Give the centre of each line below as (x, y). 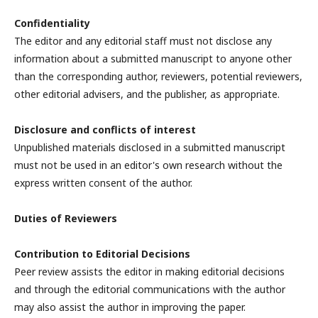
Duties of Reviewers (66, 219)
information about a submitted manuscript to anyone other (153, 59)
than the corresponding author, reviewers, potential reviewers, (158, 77)
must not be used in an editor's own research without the (148, 165)
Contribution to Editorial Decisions (102, 254)
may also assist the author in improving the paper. (130, 307)
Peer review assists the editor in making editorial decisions (149, 272)
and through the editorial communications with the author (150, 290)
